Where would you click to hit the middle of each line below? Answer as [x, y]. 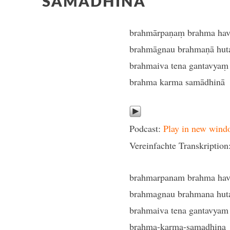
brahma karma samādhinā [177, 82]
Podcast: [147, 128]
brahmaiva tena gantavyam [179, 210]
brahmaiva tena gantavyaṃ [179, 65]
